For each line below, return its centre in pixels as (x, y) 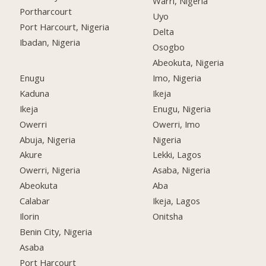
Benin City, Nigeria (56, 231)
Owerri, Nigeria (50, 170)
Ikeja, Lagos (177, 201)
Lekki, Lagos (177, 155)
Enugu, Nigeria (182, 108)
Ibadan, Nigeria (50, 42)
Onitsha (168, 216)
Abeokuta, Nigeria (189, 62)
